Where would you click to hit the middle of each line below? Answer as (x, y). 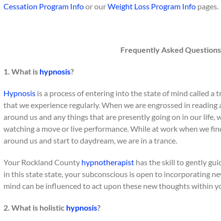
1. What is (21, 71)
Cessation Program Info (44, 6)
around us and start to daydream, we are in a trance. (90, 140)
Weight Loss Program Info (152, 6)
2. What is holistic (35, 207)
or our (96, 6)
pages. (208, 6)
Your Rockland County (42, 162)
